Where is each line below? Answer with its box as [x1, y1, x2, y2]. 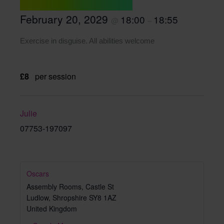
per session [35, 70, 76, 82]
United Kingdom [26, 203, 77, 213]
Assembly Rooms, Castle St [26, 181, 114, 191]
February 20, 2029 [20, 11, 111, 26]
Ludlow [26, 192, 48, 202]
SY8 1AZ [89, 192, 116, 202]
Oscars [26, 168, 49, 178]
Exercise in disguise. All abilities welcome [20, 37, 154, 45]
